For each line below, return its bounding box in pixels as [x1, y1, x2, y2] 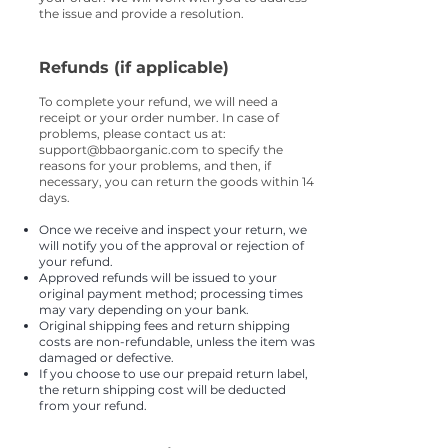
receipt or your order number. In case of [39, 110, 279, 126]
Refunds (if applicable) [39, 58, 229, 78]
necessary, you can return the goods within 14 [39, 174, 314, 190]
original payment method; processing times [39, 286, 303, 302]
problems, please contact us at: [39, 126, 226, 142]
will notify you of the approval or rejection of [39, 238, 304, 254]
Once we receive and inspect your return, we [39, 222, 307, 238]
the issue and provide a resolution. [39, 6, 244, 22]
